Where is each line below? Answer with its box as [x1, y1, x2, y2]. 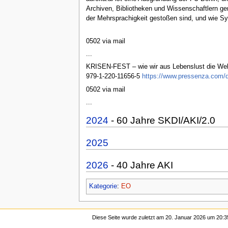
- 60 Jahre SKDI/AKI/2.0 [108, 115, 215, 126]
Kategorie [89, 183, 117, 190]
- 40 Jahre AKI [108, 160, 173, 171]
